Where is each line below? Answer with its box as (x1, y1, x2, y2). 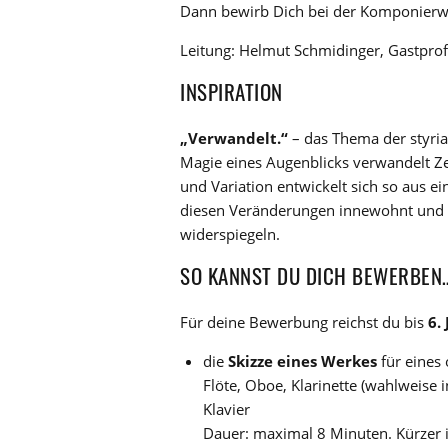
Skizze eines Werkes (227, 350, 377, 371)
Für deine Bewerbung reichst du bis (180, 311, 428, 332)
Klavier (202, 398, 250, 419)
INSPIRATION (180, 75, 283, 107)
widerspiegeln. (180, 223, 280, 244)
